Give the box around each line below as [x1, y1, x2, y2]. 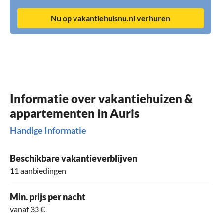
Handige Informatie [10, 124, 86, 136]
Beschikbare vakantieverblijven [10, 152, 137, 164]
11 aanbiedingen [10, 165, 66, 175]
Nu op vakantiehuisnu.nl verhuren [51, 13, 170, 23]
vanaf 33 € [10, 204, 45, 214]
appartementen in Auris [10, 106, 140, 120]
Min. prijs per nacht [10, 191, 85, 202]
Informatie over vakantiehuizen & [10, 91, 193, 106]
